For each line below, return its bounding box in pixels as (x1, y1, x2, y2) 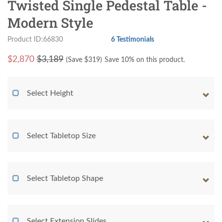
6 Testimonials (111, 36, 154, 44)
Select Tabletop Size (27, 132, 96, 140)
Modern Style (7, 14, 93, 32)
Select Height (27, 89, 73, 98)
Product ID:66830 (7, 36, 63, 44)
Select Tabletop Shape (27, 174, 103, 183)
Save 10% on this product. (105, 56, 185, 64)
